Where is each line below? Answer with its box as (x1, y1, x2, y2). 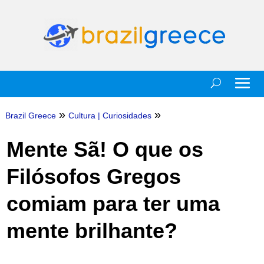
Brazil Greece (5, 111, 56, 120)
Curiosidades (102, 111, 151, 120)
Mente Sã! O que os (6, 137, 203, 161)
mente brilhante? (6, 219, 177, 243)
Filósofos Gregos (6, 164, 181, 189)
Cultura (68, 111, 95, 120)
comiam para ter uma (6, 192, 220, 216)
